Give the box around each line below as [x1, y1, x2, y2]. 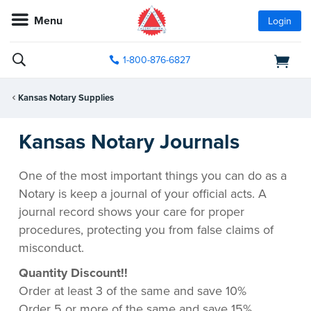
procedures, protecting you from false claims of [19, 221, 274, 237]
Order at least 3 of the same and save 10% [19, 283, 246, 299]
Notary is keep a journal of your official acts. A [19, 185, 267, 201]
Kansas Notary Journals [19, 128, 239, 155]
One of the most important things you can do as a [19, 167, 287, 183]
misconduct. [19, 239, 84, 255]
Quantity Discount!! [19, 265, 128, 281]
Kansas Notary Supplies [18, 92, 114, 104]
